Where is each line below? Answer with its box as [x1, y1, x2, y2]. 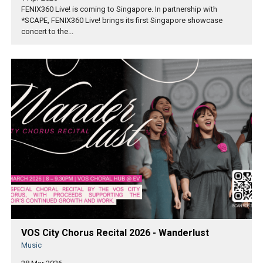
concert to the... [21, 26, 73, 36]
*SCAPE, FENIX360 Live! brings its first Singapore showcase [21, 15, 222, 25]
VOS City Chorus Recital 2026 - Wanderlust [21, 227, 209, 239]
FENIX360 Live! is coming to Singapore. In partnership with [21, 4, 217, 14]
